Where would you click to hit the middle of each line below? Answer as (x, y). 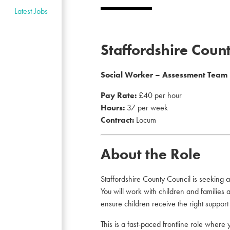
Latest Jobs (31, 11)
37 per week (146, 108)
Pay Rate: (119, 95)
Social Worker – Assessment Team (164, 75)
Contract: (117, 120)
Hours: (113, 108)
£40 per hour (159, 95)
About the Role (151, 154)
